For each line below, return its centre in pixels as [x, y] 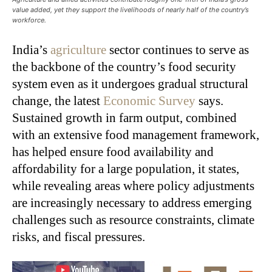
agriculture [78, 49]
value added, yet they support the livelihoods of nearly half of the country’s [131, 9]
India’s [31, 49]
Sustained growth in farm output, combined [124, 117]
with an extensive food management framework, [136, 134]
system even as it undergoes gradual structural [130, 83]
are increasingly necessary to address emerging [132, 202]
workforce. [29, 20]
